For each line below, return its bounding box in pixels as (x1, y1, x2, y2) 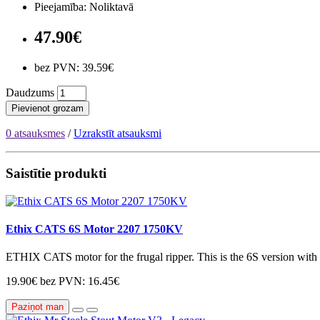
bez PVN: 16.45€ (40, 275, 119, 288)
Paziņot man (11, 301, 64, 313)
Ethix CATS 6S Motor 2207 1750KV (6, 223, 183, 236)
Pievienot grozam (11, 102, 84, 114)
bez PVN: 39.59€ (34, 61, 114, 74)
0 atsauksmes (6, 126, 65, 139)
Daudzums (6, 86, 54, 99)
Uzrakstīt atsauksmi (74, 126, 161, 139)
